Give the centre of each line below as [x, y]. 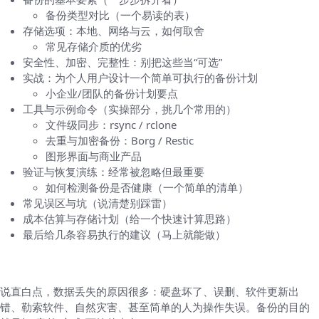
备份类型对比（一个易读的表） [120, 15]
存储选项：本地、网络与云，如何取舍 [114, 31]
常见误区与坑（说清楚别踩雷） [98, 203]
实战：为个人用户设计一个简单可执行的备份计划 [140, 78]
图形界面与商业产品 [94, 156]
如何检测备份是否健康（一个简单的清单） [147, 187]
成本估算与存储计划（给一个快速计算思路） [130, 219]
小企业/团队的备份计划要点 [112, 93]
